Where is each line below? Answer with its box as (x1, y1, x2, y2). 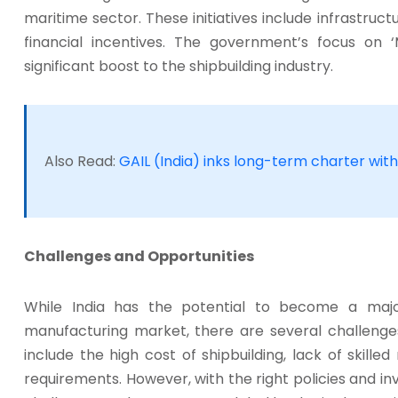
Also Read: (44, 151, 119, 172)
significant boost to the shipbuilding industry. (24, 56, 333, 77)
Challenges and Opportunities (24, 246, 254, 267)
